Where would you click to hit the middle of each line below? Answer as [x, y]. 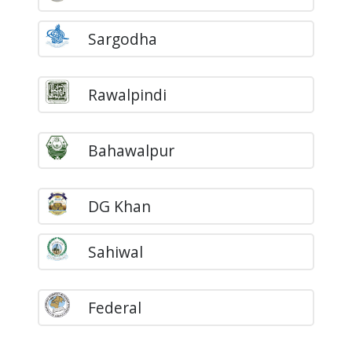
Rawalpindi [127, 95]
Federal [114, 307]
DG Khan [119, 207]
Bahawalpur [131, 151]
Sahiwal [115, 251]
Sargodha [122, 39]
